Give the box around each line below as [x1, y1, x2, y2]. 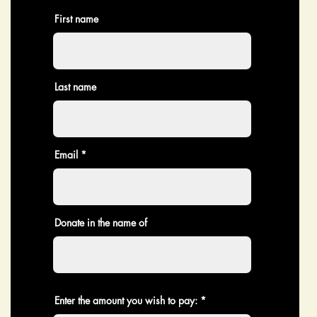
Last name [54, 80, 96, 93]
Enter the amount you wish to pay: [54, 294, 197, 307]
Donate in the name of [54, 216, 147, 229]
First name [54, 12, 98, 25]
